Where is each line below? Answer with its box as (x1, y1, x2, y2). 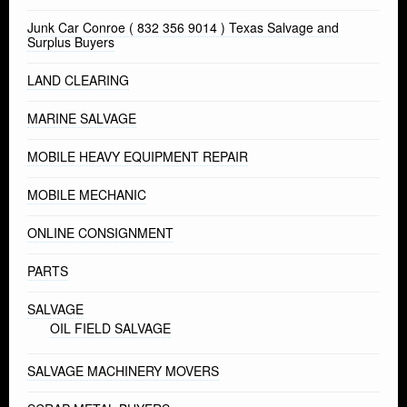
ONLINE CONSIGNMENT (27, 223, 174, 243)
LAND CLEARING (27, 71, 129, 90)
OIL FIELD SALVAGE (50, 319, 171, 338)
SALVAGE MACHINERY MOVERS (27, 362, 219, 381)
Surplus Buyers (27, 33, 114, 52)
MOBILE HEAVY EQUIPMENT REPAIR (27, 147, 248, 166)
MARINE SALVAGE (27, 109, 136, 128)
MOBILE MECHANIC (27, 185, 146, 204)
